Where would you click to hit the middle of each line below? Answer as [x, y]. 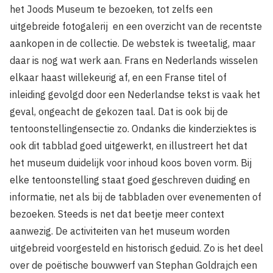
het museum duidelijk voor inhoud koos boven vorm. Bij [131, 163]
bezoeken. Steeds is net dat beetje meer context [117, 214]
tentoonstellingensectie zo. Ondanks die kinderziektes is [133, 129]
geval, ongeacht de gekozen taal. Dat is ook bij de [119, 112]
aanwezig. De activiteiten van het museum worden [120, 231]
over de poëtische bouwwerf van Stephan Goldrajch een [133, 265]
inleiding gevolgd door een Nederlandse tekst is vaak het [135, 94]
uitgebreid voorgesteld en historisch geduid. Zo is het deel [136, 248]
